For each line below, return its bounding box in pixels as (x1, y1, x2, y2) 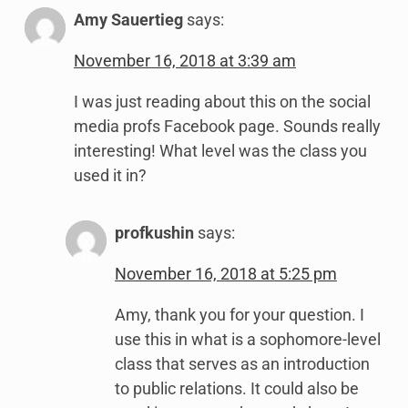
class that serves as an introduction (115, 354, 370, 374)
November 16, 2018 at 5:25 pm (115, 264, 337, 284)
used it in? (74, 166, 147, 186)
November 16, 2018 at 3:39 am (74, 51, 296, 71)
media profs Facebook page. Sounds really (74, 117, 381, 137)
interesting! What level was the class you (74, 141, 367, 161)
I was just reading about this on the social (74, 92, 371, 112)
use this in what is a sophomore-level (115, 330, 381, 350)
